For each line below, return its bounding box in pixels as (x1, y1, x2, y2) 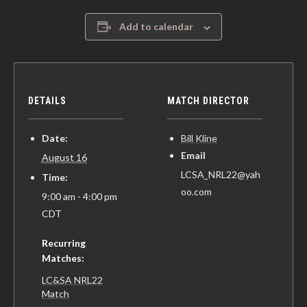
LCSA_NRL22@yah (180, 169, 260, 181)
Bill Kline (180, 132, 217, 145)
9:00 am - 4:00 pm (41, 191, 117, 203)
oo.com (180, 186, 212, 198)
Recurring (41, 237, 86, 249)
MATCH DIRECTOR (167, 95, 249, 107)
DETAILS (28, 95, 66, 107)
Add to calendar (119, 21, 193, 33)
